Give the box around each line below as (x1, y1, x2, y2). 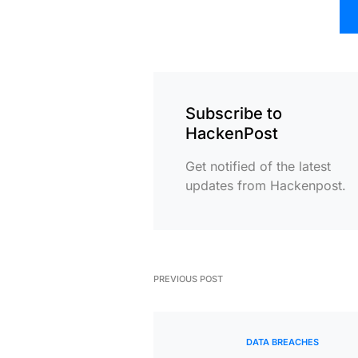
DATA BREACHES (246, 336, 319, 348)
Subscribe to (185, 104, 282, 123)
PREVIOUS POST (153, 273, 223, 284)
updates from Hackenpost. (185, 177, 346, 193)
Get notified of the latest (185, 158, 331, 174)
